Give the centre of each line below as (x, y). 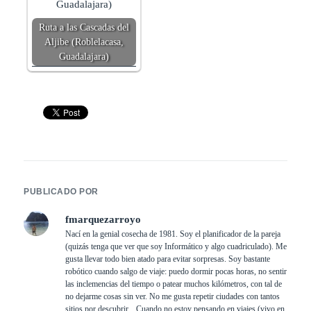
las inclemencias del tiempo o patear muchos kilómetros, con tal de (174, 284)
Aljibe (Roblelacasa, (84, 42)
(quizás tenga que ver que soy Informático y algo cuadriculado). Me (176, 246)
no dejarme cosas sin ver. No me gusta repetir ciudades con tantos (173, 296)
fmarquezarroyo (103, 219)
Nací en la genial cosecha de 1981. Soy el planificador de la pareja (173, 234)
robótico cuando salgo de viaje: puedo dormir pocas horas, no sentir (176, 271)
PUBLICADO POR (61, 191)
